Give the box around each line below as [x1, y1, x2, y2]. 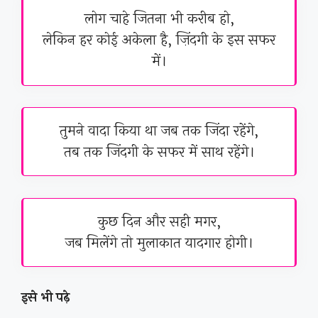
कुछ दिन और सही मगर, [97, 210, 221, 233]
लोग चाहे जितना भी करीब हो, [84, 8, 234, 31]
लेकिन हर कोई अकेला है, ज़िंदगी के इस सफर [43, 29, 275, 52]
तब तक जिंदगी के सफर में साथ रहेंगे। [63, 141, 255, 163]
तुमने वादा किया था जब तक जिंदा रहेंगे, [60, 119, 258, 142]
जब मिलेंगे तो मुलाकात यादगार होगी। [65, 231, 253, 254]
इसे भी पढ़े [21, 287, 70, 307]
